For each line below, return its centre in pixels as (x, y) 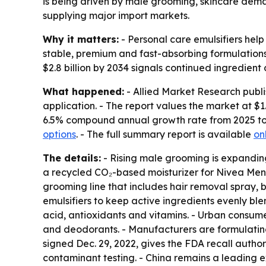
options (59, 134)
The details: (72, 158)
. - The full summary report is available (165, 134)
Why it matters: (81, 39)
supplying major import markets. (116, 16)
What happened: (83, 92)
